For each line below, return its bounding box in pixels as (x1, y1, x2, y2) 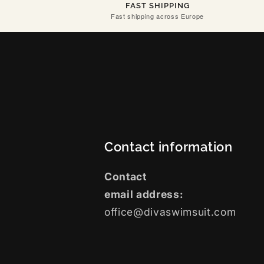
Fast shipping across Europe (111, 11, 204, 21)
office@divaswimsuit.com (104, 205, 236, 218)
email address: (104, 187, 184, 200)
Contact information (104, 139, 233, 154)
